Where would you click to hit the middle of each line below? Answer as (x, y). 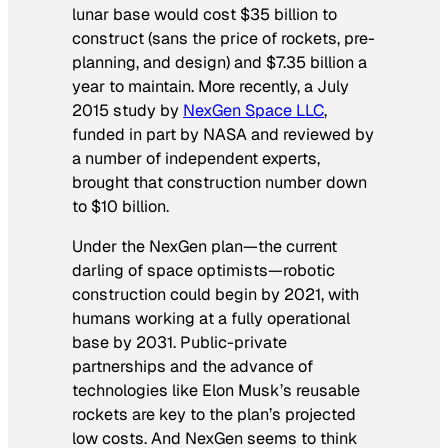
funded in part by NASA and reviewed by (223, 134)
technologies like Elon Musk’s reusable (216, 391)
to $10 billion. (120, 206)
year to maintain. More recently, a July (210, 86)
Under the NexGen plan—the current (204, 247)
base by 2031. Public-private (179, 343)
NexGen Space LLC (253, 110)
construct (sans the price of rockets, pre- (223, 38)
